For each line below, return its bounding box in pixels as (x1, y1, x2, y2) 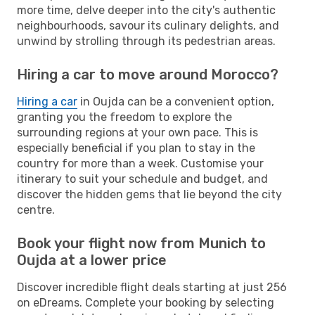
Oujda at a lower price (17, 251, 167, 269)
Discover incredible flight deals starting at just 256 (17, 280, 287, 294)
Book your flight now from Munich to (17, 234, 266, 252)
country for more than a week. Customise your (17, 156, 264, 170)
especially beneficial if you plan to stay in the (17, 141, 255, 155)
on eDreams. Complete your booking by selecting (17, 295, 274, 309)
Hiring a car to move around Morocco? (17, 65, 278, 83)
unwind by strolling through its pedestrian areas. (17, 34, 276, 48)
